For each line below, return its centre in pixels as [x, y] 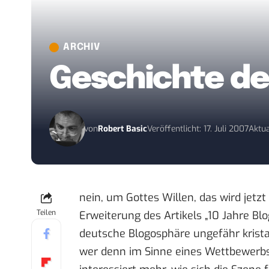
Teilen [46, 213]
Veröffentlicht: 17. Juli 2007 [198, 128]
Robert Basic [123, 128]
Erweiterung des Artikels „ [144, 216]
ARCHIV [82, 47]
